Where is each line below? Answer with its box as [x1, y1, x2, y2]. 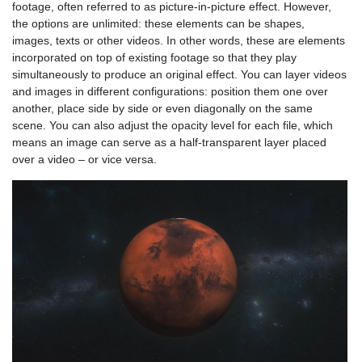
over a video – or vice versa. [12, 153, 157, 166]
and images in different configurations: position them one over [12, 85, 328, 99]
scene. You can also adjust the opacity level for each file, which [12, 119, 333, 133]
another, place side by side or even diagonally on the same [12, 102, 313, 116]
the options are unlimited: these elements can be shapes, [12, 17, 305, 31]
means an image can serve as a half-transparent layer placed [12, 136, 326, 149]
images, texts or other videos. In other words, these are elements [12, 34, 345, 48]
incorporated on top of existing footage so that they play [12, 51, 297, 65]
